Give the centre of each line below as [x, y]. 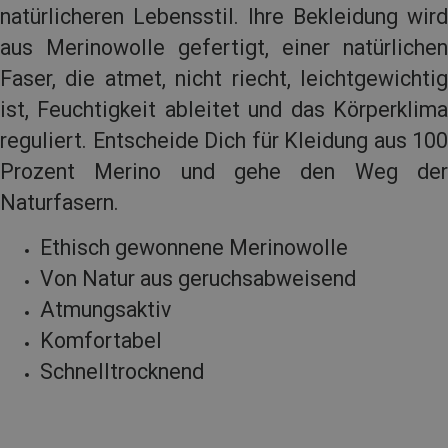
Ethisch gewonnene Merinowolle [194, 248]
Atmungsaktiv [105, 310]
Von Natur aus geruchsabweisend [198, 279]
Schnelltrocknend [122, 372]
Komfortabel [101, 341]
